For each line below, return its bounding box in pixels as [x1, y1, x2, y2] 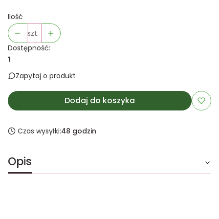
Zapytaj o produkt [16, 71, 76, 81]
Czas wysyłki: [18, 126, 61, 136]
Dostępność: [8, 43, 50, 53]
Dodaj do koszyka [65, 95, 135, 106]
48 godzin [61, 126, 96, 136]
